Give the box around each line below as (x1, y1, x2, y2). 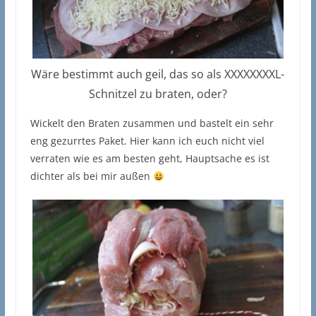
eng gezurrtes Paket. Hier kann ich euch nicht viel (30, 134, 265, 148)
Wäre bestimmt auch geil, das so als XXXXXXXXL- (31, 66, 285, 83)
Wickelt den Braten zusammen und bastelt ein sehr (30, 116, 274, 130)
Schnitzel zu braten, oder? (88, 86, 227, 102)
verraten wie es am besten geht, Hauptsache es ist (30, 152, 269, 166)
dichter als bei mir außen (30, 169, 153, 183)
